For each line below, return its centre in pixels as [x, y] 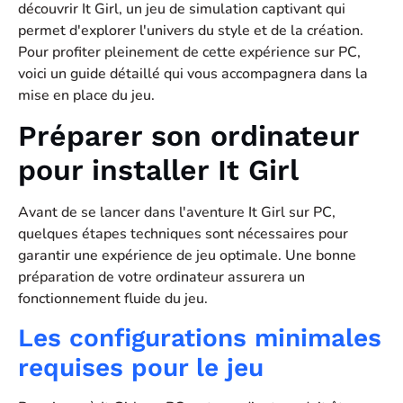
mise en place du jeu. [86, 95]
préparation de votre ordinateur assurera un [161, 278]
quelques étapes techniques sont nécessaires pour [183, 234]
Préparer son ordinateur [188, 136]
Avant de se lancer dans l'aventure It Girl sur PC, [177, 213]
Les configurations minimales [200, 337]
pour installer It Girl [158, 170]
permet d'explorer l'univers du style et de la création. [191, 31]
